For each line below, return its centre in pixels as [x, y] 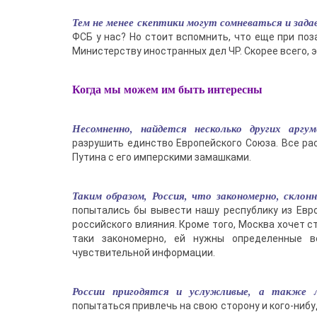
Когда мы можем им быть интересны [167, 90]
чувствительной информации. [144, 253]
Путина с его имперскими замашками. [162, 157]
